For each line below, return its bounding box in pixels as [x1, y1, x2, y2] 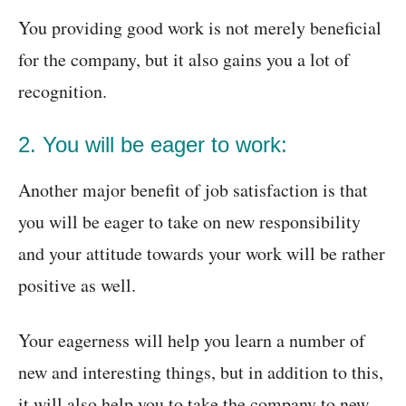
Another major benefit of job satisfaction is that [18, 178, 368, 203]
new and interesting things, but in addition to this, [18, 360, 383, 385]
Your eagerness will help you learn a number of [18, 328, 365, 353]
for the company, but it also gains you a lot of [18, 47, 350, 72]
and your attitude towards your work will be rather [18, 241, 385, 266]
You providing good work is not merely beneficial [18, 15, 382, 41]
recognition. [18, 79, 107, 104]
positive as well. [18, 273, 136, 298]
